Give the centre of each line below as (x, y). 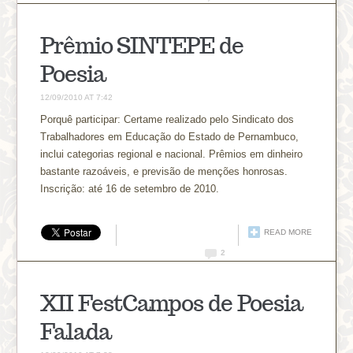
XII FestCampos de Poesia (171, 303)
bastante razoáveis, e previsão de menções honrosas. (164, 171)
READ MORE (288, 232)
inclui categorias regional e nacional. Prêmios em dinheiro (172, 154)
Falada (76, 331)
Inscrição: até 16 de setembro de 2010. (130, 188)
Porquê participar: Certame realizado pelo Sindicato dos (167, 119)
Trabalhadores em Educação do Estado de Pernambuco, (170, 136)
